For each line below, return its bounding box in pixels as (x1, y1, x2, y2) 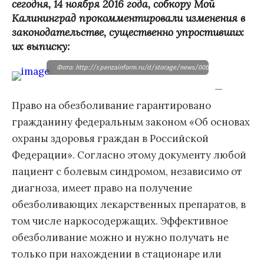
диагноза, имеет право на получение (12, 181, 192, 194)
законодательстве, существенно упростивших (12, 25, 244, 39)
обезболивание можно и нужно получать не (12, 230, 229, 244)
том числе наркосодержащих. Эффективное (12, 214, 228, 227)
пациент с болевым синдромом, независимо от (12, 164, 242, 178)
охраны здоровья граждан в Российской (12, 131, 209, 145)
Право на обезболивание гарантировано (12, 98, 211, 112)
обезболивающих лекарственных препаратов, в (12, 197, 246, 211)
